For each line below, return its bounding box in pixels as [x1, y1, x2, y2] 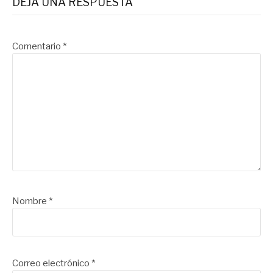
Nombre [12, 196, 49, 207]
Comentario [12, 40, 63, 52]
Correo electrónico [12, 257, 91, 269]
